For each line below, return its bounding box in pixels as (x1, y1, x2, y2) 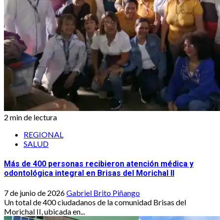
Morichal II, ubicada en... (4, 207, 85, 216)
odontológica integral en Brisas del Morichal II (4, 168, 174, 178)
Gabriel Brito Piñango (66, 188, 140, 197)
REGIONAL (24, 130, 63, 139)
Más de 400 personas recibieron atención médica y (4, 159, 193, 168)
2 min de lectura (4, 112, 57, 122)
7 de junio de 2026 (4, 188, 66, 197)
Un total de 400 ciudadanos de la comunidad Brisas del (4, 197, 186, 207)
